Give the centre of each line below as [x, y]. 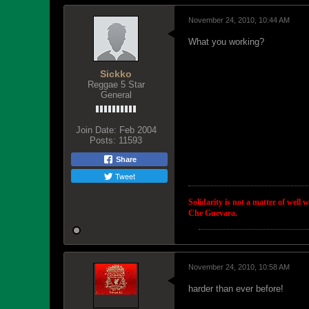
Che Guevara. [213, 213]
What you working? [226, 42]
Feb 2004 [138, 130]
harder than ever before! [236, 289]
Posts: [103, 140]
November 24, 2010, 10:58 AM [239, 267]
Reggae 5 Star [116, 84]
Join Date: [96, 130]
